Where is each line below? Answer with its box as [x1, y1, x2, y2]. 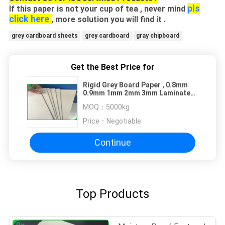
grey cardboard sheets [11, 32, 78, 39]
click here [9, 13, 49, 24]
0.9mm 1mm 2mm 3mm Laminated [83, 88, 195, 97]
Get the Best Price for [70, 62, 155, 72]
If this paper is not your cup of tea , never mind [9, 4, 187, 14]
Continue [94, 137, 131, 148]
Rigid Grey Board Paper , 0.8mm [83, 80, 188, 89]
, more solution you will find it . [51, 14, 166, 24]
